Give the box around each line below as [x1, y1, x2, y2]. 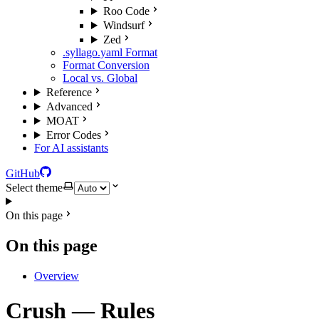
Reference [46, 86, 92, 98]
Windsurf [103, 19, 145, 31]
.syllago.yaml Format [63, 46, 157, 58]
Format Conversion [63, 59, 150, 71]
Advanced [46, 100, 93, 113]
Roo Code [103, 5, 150, 17]
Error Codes [46, 129, 101, 141]
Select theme [6, 182, 63, 194]
